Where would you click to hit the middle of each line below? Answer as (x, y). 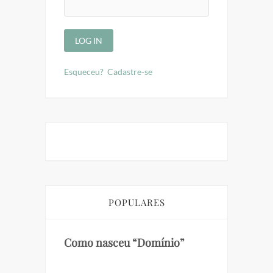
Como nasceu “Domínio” (124, 243)
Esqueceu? (84, 72)
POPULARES (136, 203)
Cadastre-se (130, 72)
